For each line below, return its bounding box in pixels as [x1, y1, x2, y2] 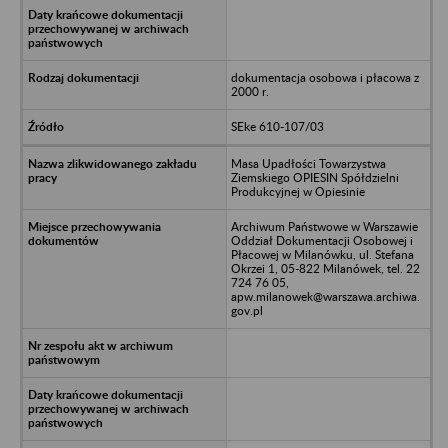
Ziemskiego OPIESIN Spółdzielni [230, 169, 399, 185]
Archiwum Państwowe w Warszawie [230, 218, 418, 234]
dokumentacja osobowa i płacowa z [230, 69, 419, 85]
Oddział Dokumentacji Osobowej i [230, 232, 413, 248]
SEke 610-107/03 [230, 118, 324, 134]
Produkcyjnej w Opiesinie [230, 183, 365, 199]
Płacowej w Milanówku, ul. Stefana [230, 246, 414, 262]
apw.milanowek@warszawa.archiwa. [230, 288, 420, 304]
